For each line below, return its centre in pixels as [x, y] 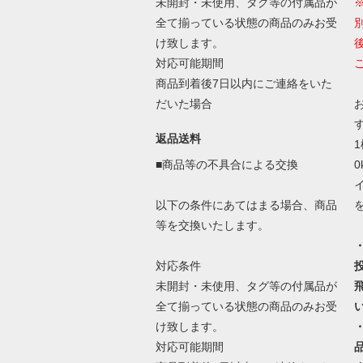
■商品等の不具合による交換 [226, 164]
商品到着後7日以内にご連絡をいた [243, 83]
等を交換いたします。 [212, 225]
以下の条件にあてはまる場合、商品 [246, 205]
